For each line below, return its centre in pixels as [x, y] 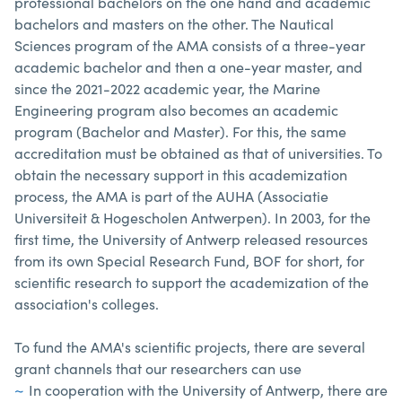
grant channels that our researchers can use [158, 368]
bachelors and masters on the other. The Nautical [174, 23]
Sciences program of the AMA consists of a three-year [190, 45]
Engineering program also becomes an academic [176, 109]
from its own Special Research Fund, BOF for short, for [189, 260]
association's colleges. [87, 303]
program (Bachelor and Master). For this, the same [180, 131]
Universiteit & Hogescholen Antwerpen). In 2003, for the [192, 217]
